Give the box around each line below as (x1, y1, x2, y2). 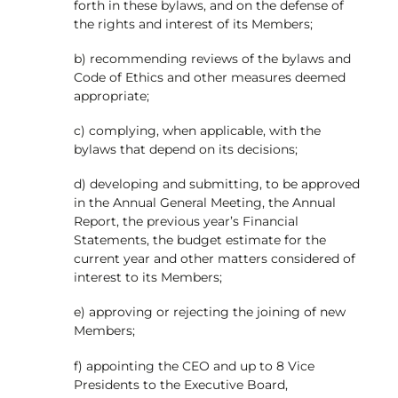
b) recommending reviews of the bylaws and (73, 50, 351, 67)
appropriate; (73, 87, 149, 104)
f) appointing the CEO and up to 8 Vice (73, 357, 314, 374)
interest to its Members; (73, 269, 222, 286)
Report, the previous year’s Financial (73, 213, 298, 230)
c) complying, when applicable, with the (73, 123, 321, 139)
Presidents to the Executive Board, (73, 376, 288, 393)
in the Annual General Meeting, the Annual (73, 195, 336, 211)
